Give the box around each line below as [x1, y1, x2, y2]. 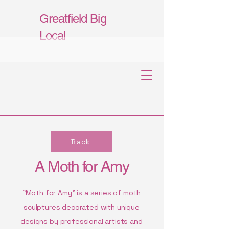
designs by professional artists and [20, 217, 143, 226]
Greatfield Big [39, 12, 106, 26]
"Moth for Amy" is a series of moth [22, 188, 141, 197]
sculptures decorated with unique [24, 202, 140, 212]
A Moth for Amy [35, 157, 129, 175]
